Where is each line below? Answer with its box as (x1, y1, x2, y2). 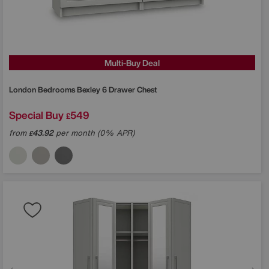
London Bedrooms (9, 83, 77, 95)
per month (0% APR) (53, 127, 134, 139)
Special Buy (9, 107, 64, 122)
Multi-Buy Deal (104, 56, 160, 69)
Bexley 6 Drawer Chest (77, 83, 157, 95)
